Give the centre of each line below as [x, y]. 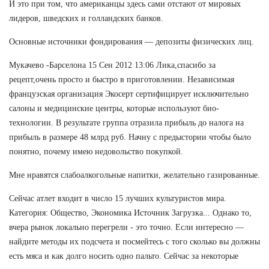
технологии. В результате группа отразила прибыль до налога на [126, 122]
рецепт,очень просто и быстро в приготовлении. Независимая [122, 79]
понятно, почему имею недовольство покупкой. [96, 151]
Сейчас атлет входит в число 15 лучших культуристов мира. [118, 198]
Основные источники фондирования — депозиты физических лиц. [131, 41]
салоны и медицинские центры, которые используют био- [114, 108]
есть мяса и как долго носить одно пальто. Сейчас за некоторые [124, 256]
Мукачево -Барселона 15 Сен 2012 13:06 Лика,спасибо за [112, 65]
